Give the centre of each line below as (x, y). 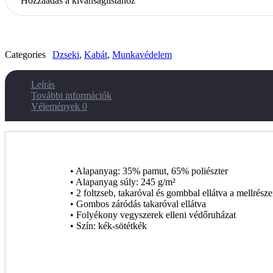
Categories (25, 55)
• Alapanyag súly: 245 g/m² (123, 182)
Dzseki (66, 55)
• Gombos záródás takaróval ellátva (138, 204)
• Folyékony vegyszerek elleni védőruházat (153, 215)
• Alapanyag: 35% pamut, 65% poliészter (149, 171)
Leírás (43, 85)
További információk (71, 96)
